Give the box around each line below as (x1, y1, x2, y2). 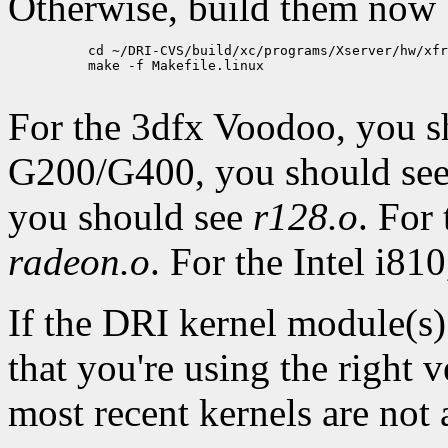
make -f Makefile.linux (8, 57, 264, 73)
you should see (8, 194, 253, 238)
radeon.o (8, 239, 150, 283)
